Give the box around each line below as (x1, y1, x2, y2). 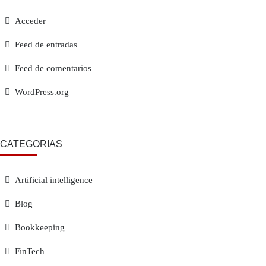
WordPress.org (15, 87, 69, 97)
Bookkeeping (15, 223, 65, 232)
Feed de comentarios (15, 64, 91, 73)
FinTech (15, 246, 45, 256)
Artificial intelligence (15, 175, 93, 185)
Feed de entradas (15, 40, 77, 49)
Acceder (15, 16, 46, 26)
